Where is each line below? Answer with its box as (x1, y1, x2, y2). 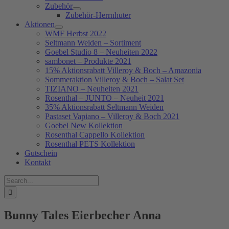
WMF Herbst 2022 (45, 29, 106, 38)
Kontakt (25, 158, 51, 167)
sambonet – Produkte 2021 (45, 57, 131, 65)
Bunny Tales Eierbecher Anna (4, 208, 161, 222)
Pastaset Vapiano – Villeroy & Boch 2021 (45, 112, 179, 121)
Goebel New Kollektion (45, 121, 123, 130)
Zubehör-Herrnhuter (65, 11, 131, 19)
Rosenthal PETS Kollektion (45, 140, 135, 148)
